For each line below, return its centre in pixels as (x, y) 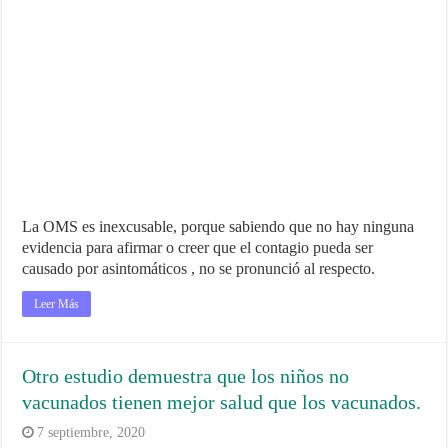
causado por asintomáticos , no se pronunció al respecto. (199, 268)
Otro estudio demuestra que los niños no (186, 375)
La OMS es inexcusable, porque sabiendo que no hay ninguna (218, 226)
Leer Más (57, 303)
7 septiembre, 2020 (91, 432)
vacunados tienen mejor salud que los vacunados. (222, 401)
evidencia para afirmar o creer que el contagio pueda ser (198, 247)
